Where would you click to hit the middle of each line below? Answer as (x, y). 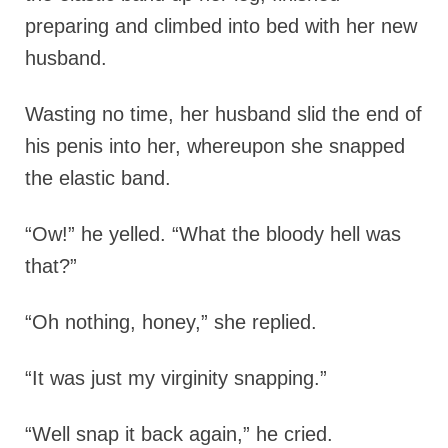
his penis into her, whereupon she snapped (215, 146)
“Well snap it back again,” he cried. (179, 434)
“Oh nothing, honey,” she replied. (171, 322)
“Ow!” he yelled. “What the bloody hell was (213, 234)
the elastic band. (98, 178)
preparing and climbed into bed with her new (221, 26)
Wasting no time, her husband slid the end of (223, 114)
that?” (51, 266)
